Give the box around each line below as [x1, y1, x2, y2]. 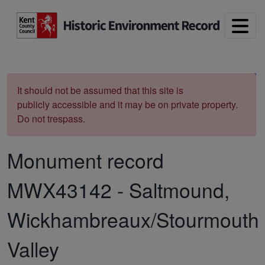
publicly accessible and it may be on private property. [17, 97, 238, 111]
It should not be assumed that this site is [17, 83, 183, 97]
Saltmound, [129, 174, 230, 204]
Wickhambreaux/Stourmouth [7, 204, 259, 234]
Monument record [7, 145, 164, 174]
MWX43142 [7, 174, 112, 204]
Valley [7, 234, 59, 263]
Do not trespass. [17, 111, 85, 125]
